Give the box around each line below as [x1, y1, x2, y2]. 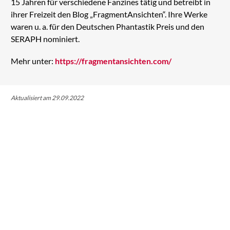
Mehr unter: [10, 55, 55, 66]
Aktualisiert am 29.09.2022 [10, 93, 84, 102]
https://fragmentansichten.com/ [54, 55, 171, 66]
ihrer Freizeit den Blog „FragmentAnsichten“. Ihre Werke [10, 9, 207, 19]
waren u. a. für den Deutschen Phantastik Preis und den [10, 21, 204, 31]
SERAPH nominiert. [10, 33, 80, 44]
